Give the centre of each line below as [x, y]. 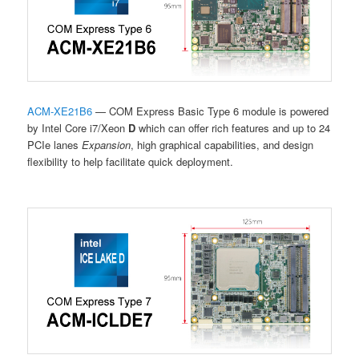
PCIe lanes [55, 144]
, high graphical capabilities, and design [222, 144]
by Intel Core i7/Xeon [78, 127]
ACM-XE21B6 [60, 111]
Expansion [107, 144]
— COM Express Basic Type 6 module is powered [211, 111]
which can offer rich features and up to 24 [235, 127]
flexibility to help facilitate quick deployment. [131, 161]
